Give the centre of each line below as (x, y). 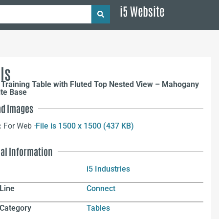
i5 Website (142, 11)
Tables (99, 208)
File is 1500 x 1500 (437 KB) (85, 126)
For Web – (22, 126)
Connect (101, 188)
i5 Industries (109, 169)
